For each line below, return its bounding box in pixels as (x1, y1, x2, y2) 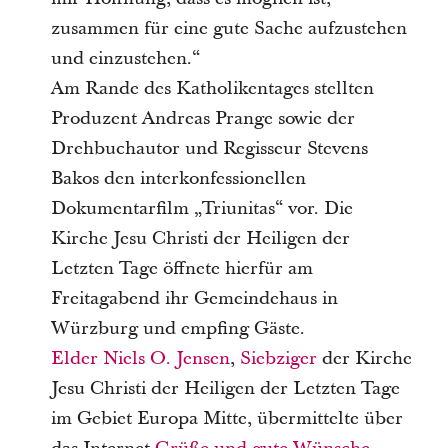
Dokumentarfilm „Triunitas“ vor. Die (50, 195, 353, 221)
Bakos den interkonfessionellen (50, 165, 306, 191)
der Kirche (316, 345, 412, 371)
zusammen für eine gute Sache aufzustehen (50, 15, 407, 41)
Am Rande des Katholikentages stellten (50, 75, 374, 101)
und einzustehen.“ (50, 45, 200, 71)
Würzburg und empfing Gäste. (50, 315, 305, 341)
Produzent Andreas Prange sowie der (50, 105, 355, 131)
